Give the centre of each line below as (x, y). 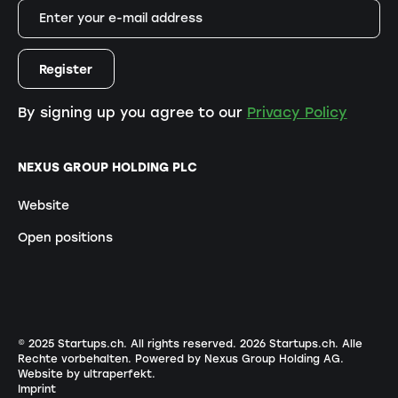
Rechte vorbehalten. (76, 359)
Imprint (36, 390)
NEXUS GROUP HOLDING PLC (107, 167)
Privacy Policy (297, 113)
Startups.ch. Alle (314, 344)
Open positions (65, 238)
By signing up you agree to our (132, 113)
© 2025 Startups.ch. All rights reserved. (128, 344)
